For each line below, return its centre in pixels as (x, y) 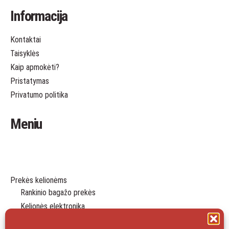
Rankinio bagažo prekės (58, 192)
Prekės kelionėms (39, 180)
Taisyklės (25, 53)
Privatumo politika (39, 95)
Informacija (39, 16)
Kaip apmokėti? (35, 67)
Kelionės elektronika (53, 206)
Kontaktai (26, 40)
